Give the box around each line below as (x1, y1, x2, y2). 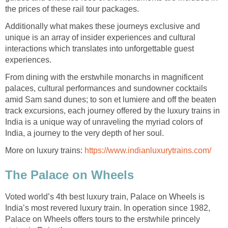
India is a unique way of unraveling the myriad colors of (5, 118, 203, 127)
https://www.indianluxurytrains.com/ (84, 146, 211, 155)
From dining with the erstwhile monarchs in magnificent (5, 73, 203, 82)
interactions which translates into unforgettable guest (5, 44, 194, 53)
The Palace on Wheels (5, 167, 134, 182)
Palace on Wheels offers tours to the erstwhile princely (5, 214, 200, 223)
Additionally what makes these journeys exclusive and (5, 22, 200, 31)
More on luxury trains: (5, 146, 84, 155)
